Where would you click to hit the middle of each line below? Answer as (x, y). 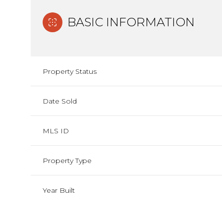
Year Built (59, 190)
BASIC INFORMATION (131, 22)
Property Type (67, 161)
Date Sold (60, 101)
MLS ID (56, 131)
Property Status (70, 71)
